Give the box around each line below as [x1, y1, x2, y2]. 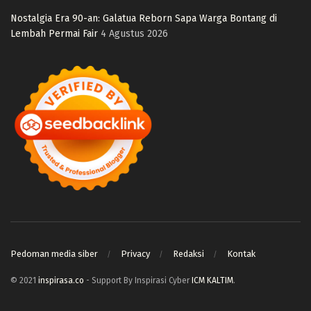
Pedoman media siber [10, 248, 98, 259]
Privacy [121, 248, 150, 259]
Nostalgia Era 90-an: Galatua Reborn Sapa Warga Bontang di [10, 12, 277, 25]
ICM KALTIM [192, 275, 233, 285]
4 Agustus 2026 [101, 28, 168, 40]
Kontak [227, 248, 255, 259]
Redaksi [173, 248, 204, 259]
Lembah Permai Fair [10, 28, 98, 40]
